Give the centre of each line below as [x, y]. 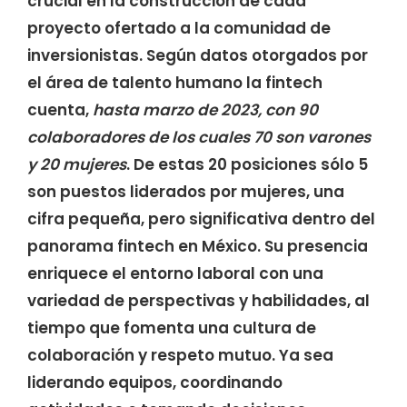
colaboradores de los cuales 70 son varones [199, 138]
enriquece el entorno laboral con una [175, 274]
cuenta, [60, 110]
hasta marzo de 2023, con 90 [205, 110]
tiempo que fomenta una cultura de [172, 328]
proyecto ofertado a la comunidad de [179, 29]
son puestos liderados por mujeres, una [186, 192]
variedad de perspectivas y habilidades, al [199, 301]
